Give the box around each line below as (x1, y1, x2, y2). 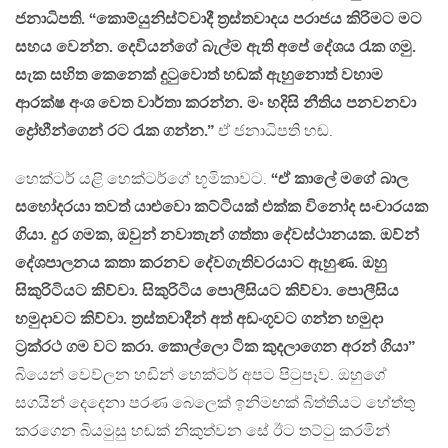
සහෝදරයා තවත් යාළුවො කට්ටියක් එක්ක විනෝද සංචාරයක (15, 197, 428, 217)
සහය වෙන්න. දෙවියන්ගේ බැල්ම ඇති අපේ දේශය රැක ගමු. (15, 37, 416, 57)
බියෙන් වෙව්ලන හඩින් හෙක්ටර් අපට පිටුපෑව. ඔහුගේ (15, 365, 387, 385)
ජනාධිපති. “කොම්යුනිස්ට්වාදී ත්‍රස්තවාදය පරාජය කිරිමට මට (15, 9, 422, 29)
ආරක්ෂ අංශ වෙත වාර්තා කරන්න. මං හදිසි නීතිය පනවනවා (15, 93, 416, 113)
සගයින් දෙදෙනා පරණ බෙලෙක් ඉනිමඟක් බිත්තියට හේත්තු (15, 393, 415, 413)
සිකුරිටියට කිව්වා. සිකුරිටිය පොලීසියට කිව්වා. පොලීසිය (15, 281, 399, 301)
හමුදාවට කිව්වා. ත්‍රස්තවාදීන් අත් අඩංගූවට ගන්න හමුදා (15, 309, 383, 329)
